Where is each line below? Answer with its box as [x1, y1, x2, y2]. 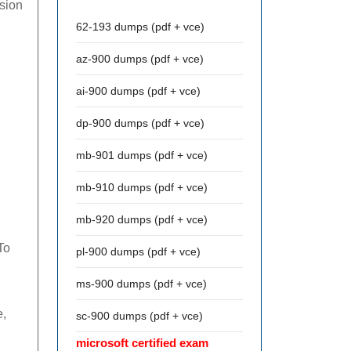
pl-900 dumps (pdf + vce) [76, 245, 201, 258]
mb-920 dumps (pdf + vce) [76, 213, 208, 226]
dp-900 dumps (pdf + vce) [76, 117, 204, 129]
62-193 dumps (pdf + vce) [76, 20, 204, 33]
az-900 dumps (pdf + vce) [76, 52, 204, 65]
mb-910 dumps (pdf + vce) [76, 181, 208, 194]
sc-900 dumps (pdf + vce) [76, 309, 203, 322]
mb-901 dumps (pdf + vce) [76, 149, 208, 161]
